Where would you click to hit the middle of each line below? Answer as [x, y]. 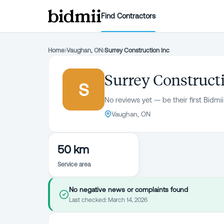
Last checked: [88, 200]
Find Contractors [128, 16]
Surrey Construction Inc [137, 50]
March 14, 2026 [128, 200]
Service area [74, 164]
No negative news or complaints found [128, 189]
